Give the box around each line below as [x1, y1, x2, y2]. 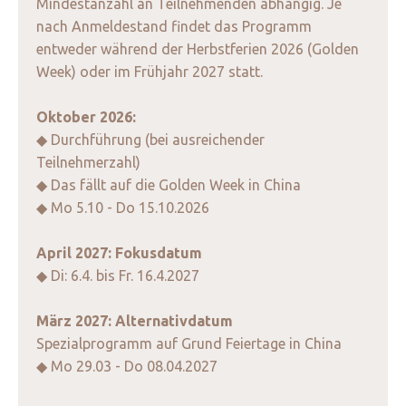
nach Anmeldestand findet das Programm [36, 18, 312, 35]
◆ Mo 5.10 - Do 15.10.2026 [36, 199, 209, 217]
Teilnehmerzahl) [36, 154, 140, 171]
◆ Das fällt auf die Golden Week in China [36, 177, 301, 194]
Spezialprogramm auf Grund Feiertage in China [36, 335, 342, 353]
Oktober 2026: [36, 109, 140, 126]
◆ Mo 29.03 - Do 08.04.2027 [36, 358, 217, 375]
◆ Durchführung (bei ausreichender [36, 131, 265, 149]
